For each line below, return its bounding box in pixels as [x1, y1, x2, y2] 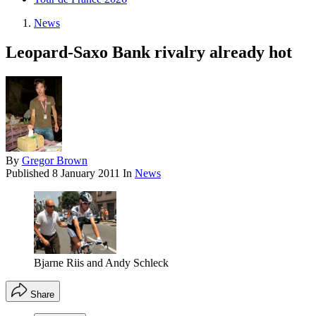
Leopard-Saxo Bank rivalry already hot [6, 43, 292, 62]
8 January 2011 [52, 167, 120, 180]
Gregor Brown [22, 154, 87, 167]
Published [6, 167, 52, 180]
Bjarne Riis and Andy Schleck [34, 256, 169, 269]
